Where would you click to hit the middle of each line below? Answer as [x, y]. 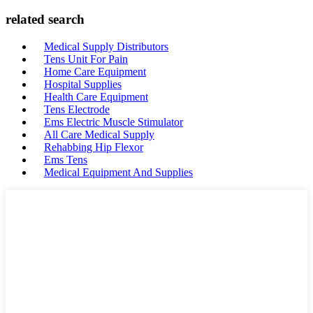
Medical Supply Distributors [106, 46]
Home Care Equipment [95, 72]
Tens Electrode [77, 109]
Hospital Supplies [83, 84]
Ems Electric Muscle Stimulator [114, 122]
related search [45, 20]
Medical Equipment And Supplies [118, 172]
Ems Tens [66, 160]
